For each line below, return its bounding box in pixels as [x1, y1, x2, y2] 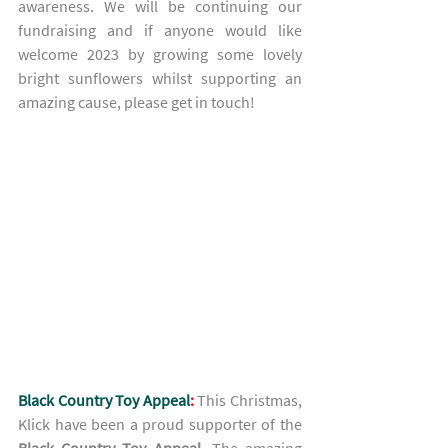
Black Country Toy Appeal [18, 390, 190, 411]
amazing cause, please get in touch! [18, 92, 258, 113]
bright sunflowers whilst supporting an [18, 68, 302, 89]
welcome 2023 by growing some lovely [18, 44, 302, 65]
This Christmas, [197, 390, 303, 411]
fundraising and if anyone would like [18, 20, 302, 41]
